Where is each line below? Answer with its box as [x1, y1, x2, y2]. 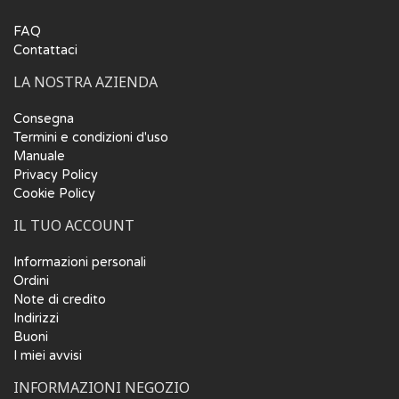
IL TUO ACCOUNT [13, 216, 134, 236]
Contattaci [13, 43, 77, 59]
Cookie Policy [13, 186, 95, 202]
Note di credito [13, 292, 106, 308]
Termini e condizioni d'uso [13, 130, 168, 146]
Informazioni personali [13, 255, 146, 271]
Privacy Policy [13, 167, 98, 183]
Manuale [13, 149, 65, 165]
